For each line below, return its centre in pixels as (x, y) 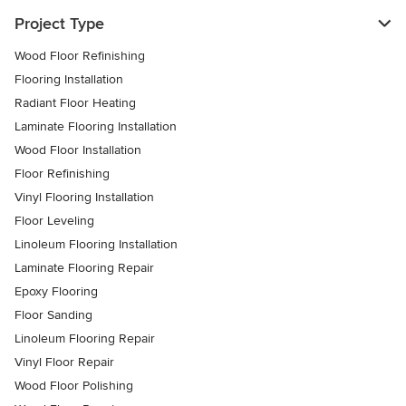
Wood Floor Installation (78, 150)
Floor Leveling (54, 221)
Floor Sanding (53, 315)
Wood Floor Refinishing (80, 56)
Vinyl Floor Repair (64, 362)
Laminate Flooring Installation (96, 127)
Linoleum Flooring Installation (96, 245)
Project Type (59, 24)
